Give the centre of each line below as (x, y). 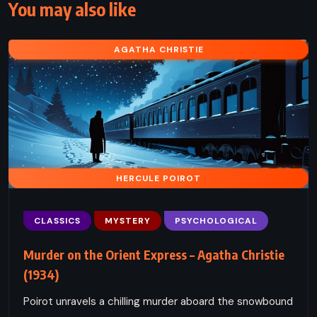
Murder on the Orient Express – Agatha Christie (154, 254)
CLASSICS (57, 220)
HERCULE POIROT (158, 178)
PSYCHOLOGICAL (216, 220)
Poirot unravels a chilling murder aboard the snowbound (158, 301)
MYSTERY (128, 220)
